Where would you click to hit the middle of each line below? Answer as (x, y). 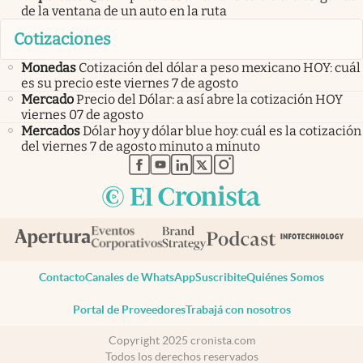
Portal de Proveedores (129, 310)
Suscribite (221, 278)
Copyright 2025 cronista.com (181, 340)
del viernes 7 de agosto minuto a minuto (141, 146)
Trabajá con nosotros (238, 310)
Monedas (49, 67)
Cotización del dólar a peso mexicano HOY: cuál (220, 67)
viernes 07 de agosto (82, 114)
